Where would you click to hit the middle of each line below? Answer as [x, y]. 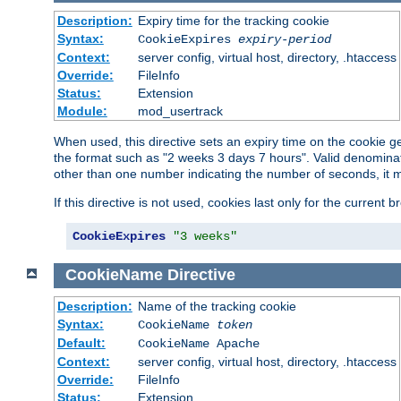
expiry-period [284, 39]
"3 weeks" [205, 236]
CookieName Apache [198, 344]
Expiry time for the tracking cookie [233, 20]
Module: [82, 111]
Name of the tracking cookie [217, 307]
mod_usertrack [180, 111]
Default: [81, 343]
